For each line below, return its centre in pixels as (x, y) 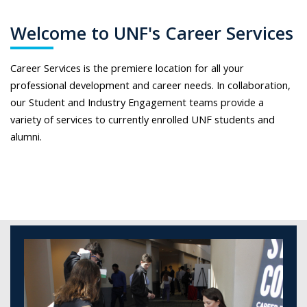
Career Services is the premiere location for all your (127, 67)
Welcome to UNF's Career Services (152, 33)
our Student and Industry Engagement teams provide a (137, 102)
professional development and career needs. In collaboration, (150, 85)
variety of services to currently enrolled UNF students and (143, 119)
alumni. (27, 136)
